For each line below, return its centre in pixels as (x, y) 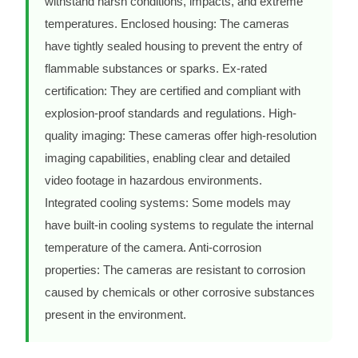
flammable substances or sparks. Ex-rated (156, 69)
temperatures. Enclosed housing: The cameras (167, 24)
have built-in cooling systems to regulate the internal (179, 225)
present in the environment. (119, 315)
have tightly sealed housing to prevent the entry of (173, 46)
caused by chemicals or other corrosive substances (180, 292)
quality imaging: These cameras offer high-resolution (181, 136)
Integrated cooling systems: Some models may (168, 203)
